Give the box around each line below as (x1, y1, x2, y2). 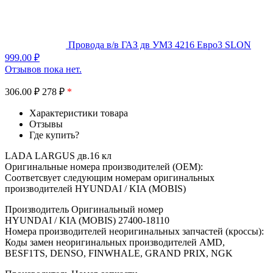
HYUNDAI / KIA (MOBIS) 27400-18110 (5, 214, 169, 225)
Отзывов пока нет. (5, 63, 82, 74)
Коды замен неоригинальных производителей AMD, (5, 236, 225, 247)
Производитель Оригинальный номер (5, 204, 163, 214)
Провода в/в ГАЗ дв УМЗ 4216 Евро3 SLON (68, 39, 251, 50)
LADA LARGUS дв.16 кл (5, 150, 112, 161)
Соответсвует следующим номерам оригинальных (5, 172, 214, 183)
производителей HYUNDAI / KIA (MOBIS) (5, 183, 186, 194)
